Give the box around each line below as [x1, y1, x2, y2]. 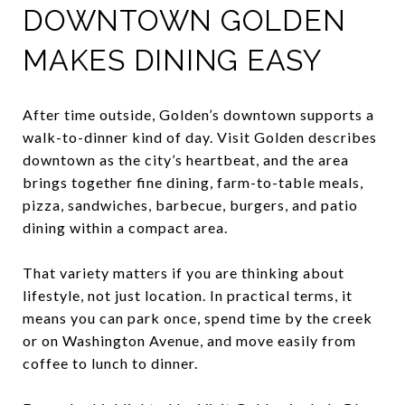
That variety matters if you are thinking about [23, 263, 344, 281]
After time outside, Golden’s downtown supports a [23, 105, 374, 123]
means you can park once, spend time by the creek [23, 308, 372, 326]
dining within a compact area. [23, 218, 228, 236]
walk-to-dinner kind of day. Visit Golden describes [23, 127, 377, 146]
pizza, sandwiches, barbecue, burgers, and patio [23, 195, 358, 213]
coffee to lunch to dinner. [23, 353, 198, 372]
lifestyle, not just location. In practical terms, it [23, 286, 353, 304]
